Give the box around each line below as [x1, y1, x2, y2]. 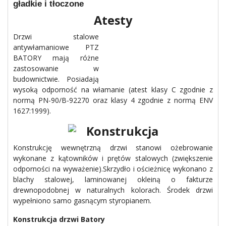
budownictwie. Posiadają [13, 74, 99, 84]
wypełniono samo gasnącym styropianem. [13, 196, 151, 205]
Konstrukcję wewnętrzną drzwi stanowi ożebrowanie [13, 143, 213, 152]
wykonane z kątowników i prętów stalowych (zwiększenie [13, 153, 213, 163]
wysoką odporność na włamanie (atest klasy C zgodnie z [13, 85, 213, 94]
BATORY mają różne [13, 53, 99, 63]
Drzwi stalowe [13, 32, 99, 41]
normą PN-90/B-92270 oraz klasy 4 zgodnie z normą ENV [13, 95, 213, 105]
